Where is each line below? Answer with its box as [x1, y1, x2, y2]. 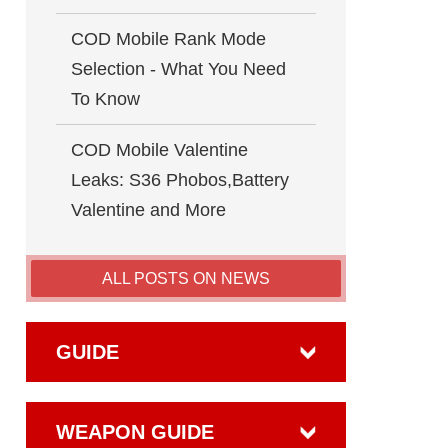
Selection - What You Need [71, 59, 286, 79]
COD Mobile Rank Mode [71, 29, 266, 49]
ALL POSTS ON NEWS [102, 270, 270, 287]
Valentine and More [71, 200, 226, 220]
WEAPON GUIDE [56, 421, 214, 443]
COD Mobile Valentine [71, 140, 248, 160]
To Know [71, 89, 140, 109]
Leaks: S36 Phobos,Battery [71, 170, 289, 190]
